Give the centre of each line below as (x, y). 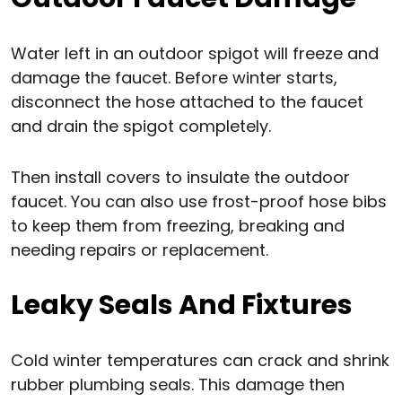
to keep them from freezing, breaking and (178, 226)
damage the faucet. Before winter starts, (174, 78)
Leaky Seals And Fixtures (182, 306)
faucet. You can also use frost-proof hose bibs (199, 202)
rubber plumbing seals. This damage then (178, 385)
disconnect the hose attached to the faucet (187, 102)
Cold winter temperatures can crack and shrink (200, 361)
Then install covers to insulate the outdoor (180, 178)
